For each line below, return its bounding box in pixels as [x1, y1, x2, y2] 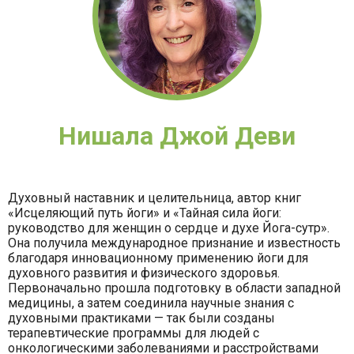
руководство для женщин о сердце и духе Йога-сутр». [8, 220, 330, 236]
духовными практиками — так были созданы [8, 311, 275, 326]
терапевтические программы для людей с [8, 326, 259, 341]
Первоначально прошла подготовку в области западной [8, 281, 341, 296]
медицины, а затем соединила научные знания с [8, 296, 294, 311]
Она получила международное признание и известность [8, 235, 341, 251]
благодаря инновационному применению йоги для [8, 250, 308, 266]
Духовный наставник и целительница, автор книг [8, 190, 301, 206]
